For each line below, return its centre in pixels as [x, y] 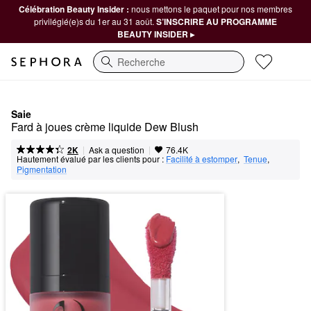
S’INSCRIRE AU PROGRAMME [217, 22]
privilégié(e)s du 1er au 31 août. [95, 21]
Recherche [117, 68]
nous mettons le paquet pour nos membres [212, 9]
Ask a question [116, 150]
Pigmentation [42, 169]
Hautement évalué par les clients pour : [90, 159]
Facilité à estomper [202, 159]
